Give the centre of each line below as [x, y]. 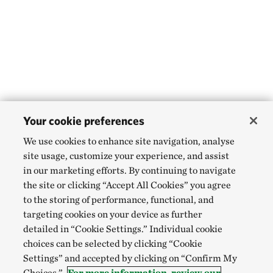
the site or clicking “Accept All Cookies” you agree [127, 185]
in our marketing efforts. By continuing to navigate [130, 170]
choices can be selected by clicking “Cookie [113, 243]
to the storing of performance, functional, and [119, 200]
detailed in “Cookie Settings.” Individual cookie [123, 229]
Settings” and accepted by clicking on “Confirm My [130, 258]
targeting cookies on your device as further [113, 214]
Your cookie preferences [84, 121]
